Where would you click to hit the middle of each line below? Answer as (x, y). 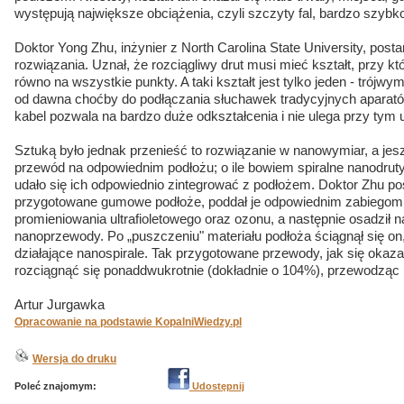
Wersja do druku (74, 359)
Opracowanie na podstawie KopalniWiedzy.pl (128, 322)
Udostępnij (217, 386)
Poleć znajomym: (55, 386)
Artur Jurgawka (60, 305)
